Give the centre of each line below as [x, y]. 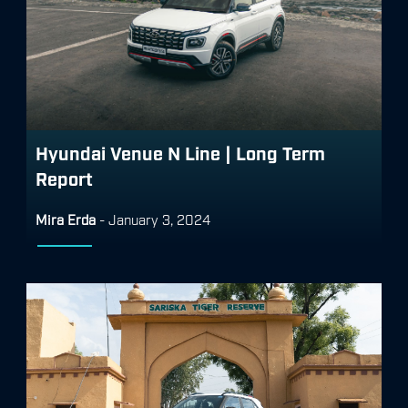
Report [64, 177]
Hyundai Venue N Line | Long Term [180, 152]
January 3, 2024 [159, 218]
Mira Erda [66, 218]
